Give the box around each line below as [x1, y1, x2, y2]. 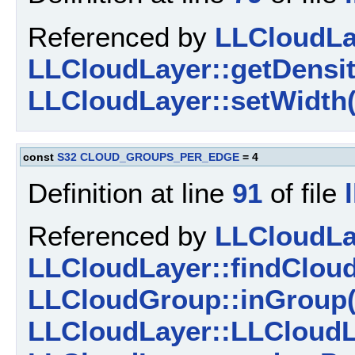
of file [262, 177, 345, 208]
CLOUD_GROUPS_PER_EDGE [80, 150, 239, 163]
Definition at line [28, 177, 232, 208]
